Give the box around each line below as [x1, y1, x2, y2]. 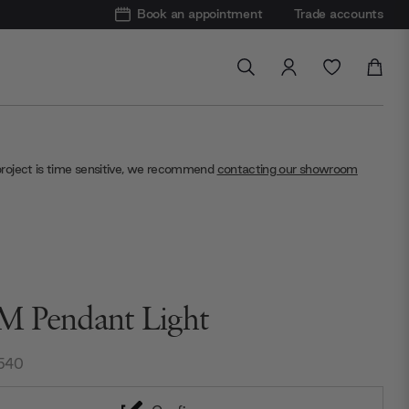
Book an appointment [136, 5, 263, 23]
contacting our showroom [216, 160, 358, 177]
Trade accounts [294, 5, 383, 23]
